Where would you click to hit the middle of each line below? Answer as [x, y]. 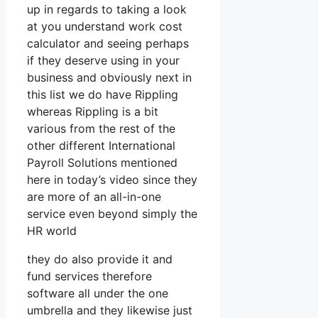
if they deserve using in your [103, 61]
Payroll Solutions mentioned [102, 163]
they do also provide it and [100, 259]
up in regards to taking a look [107, 10]
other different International [101, 146]
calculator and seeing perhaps [108, 44]
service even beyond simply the [112, 214]
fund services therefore [89, 276]
